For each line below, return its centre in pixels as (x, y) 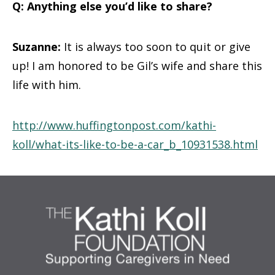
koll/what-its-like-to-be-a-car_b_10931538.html (135, 144)
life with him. (47, 85)
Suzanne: (37, 47)
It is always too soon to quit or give (156, 47)
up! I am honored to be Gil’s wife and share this (137, 66)
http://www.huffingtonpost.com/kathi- (114, 125)
